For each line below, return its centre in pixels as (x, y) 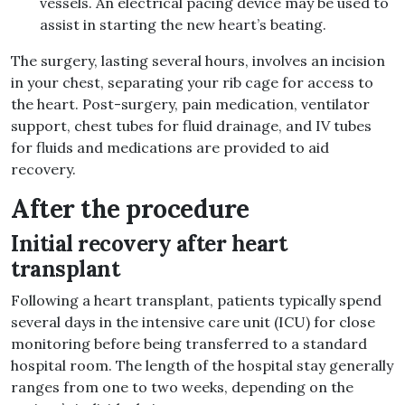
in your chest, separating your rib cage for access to (192, 83)
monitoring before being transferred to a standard (189, 344)
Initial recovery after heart (149, 244)
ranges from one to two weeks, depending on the (182, 387)
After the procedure (130, 209)
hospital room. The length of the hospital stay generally (202, 366)
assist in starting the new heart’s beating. (183, 25)
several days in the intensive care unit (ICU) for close (193, 322)
